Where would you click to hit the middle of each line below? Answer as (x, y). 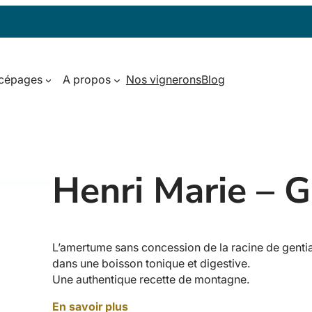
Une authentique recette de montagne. (151, 280)
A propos (87, 80)
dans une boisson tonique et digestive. (151, 264)
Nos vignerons (163, 80)
